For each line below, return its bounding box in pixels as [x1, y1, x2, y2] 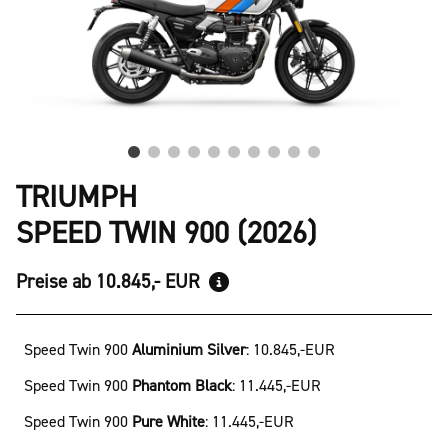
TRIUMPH [16, 178, 137, 215]
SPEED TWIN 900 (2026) [16, 214, 317, 251]
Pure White [132, 411, 205, 432]
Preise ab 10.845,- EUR [16, 269, 205, 294]
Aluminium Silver [132, 339, 246, 360]
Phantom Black [132, 375, 232, 396]
